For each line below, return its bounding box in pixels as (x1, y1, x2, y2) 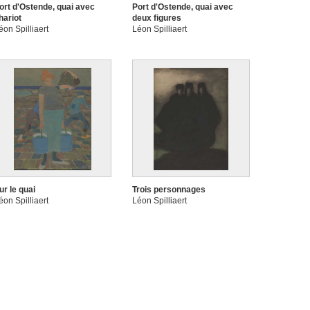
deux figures (132, 13, 181, 23)
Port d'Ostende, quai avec (132, 2, 233, 12)
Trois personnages (132, 185, 206, 194)
